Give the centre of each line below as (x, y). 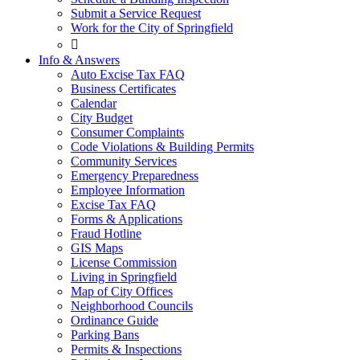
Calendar (94, 103)
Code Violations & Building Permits (162, 147)
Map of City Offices (122, 291)
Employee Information (128, 190)
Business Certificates (123, 89)
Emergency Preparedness (135, 176)
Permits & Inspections (126, 349)
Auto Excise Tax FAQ (128, 74)
